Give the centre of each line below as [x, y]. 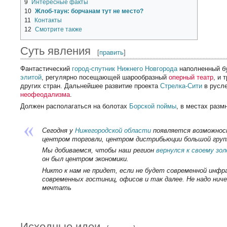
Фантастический [46, 68]
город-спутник [94, 68]
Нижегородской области [113, 130]
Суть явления [56, 51]
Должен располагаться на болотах [75, 106]
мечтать [56, 188]
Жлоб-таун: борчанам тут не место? [89, 11]
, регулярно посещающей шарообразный [105, 77]
